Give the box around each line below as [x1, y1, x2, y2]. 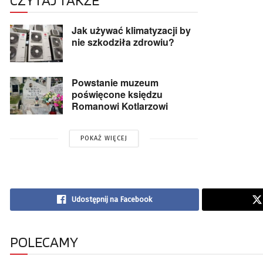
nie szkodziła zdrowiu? [72, 35, 174, 49]
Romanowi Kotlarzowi [72, 99, 168, 113]
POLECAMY [10, 233, 78, 251]
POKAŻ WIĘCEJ [80, 134, 127, 143]
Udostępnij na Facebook [71, 195, 152, 204]
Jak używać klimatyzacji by [72, 23, 191, 37]
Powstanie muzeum [72, 76, 159, 90]
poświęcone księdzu [72, 87, 163, 102]
